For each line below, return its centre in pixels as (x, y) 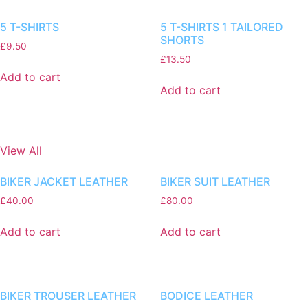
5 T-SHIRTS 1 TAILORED (221, 27)
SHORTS (182, 40)
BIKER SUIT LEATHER (215, 182)
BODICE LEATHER (206, 295)
